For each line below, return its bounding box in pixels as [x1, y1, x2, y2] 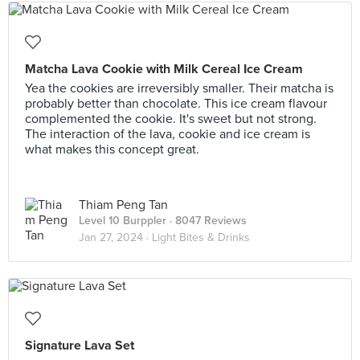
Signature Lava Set [25, 337, 134, 354]
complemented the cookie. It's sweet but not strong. [25, 111, 317, 127]
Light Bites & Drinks [152, 231, 250, 244]
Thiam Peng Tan [79, 197, 168, 213]
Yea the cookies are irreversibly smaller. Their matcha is [25, 80, 333, 96]
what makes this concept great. [25, 141, 199, 157]
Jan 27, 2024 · [79, 231, 152, 244]
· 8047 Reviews [166, 214, 247, 227]
